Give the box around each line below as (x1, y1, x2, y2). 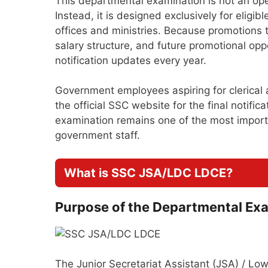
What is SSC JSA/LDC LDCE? (64, 165, 233, 180)
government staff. (55, 129, 140, 141)
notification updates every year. (55, 54, 206, 66)
